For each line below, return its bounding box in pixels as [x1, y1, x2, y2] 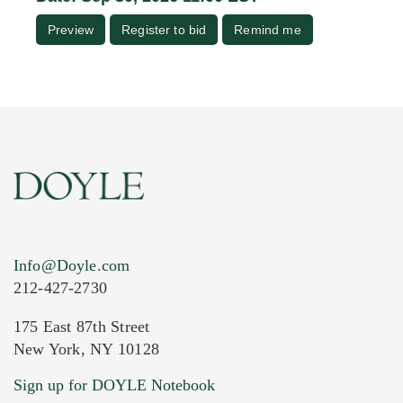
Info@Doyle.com [13, 255, 130, 274]
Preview [48, 22, 94, 37]
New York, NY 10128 [13, 339, 159, 358]
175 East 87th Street [13, 317, 150, 336]
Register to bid [121, 22, 207, 37]
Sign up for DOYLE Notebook [13, 375, 215, 394]
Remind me [234, 22, 301, 37]
